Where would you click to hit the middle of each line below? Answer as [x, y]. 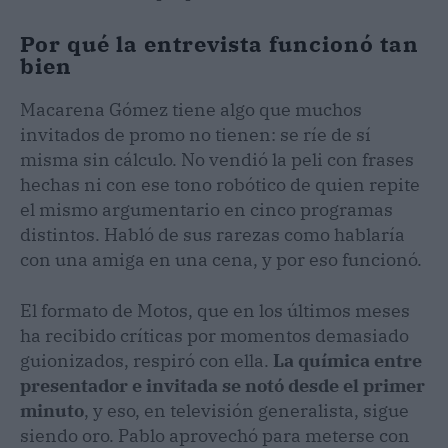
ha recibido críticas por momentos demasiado [214, 335]
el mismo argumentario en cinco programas [206, 209]
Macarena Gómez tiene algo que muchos [191, 109]
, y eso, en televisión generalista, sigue [246, 410]
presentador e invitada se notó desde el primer [222, 385]
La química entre [347, 360]
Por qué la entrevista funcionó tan [219, 43]
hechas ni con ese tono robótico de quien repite [220, 184]
